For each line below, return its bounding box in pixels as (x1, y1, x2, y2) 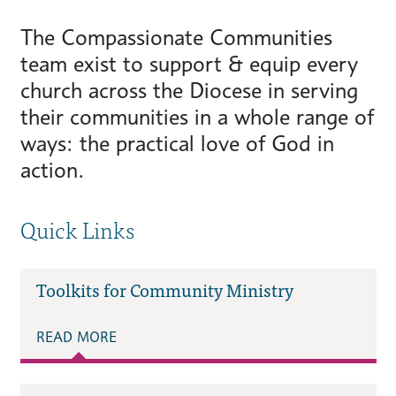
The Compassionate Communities (19, 24, 332, 51)
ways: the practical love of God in (19, 130, 334, 157)
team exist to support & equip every (19, 50, 358, 78)
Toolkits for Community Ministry (35, 275, 293, 305)
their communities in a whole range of (19, 103, 374, 131)
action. (19, 156, 85, 184)
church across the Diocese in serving (19, 77, 358, 104)
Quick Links (19, 211, 134, 247)
